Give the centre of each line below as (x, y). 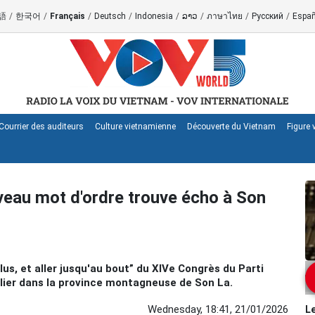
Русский (267, 16)
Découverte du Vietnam (231, 127)
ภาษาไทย (224, 16)
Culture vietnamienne (135, 127)
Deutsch (110, 16)
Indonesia (154, 16)
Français (67, 16)
